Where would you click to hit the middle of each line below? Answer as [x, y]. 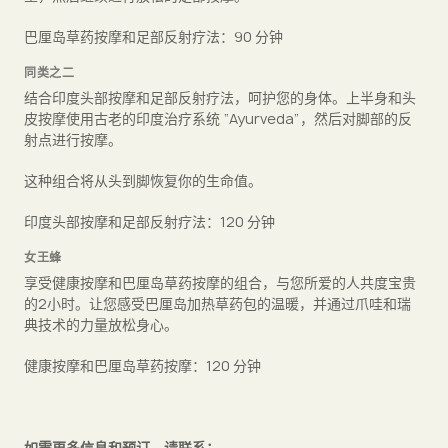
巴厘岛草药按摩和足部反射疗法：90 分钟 [153, 36]
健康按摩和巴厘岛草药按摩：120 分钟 [142, 365]
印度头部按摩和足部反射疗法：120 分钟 [149, 221]
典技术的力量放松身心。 [101, 324]
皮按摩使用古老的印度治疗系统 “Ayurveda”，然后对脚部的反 [218, 118]
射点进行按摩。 [73, 139]
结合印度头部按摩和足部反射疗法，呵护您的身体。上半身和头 [220, 97]
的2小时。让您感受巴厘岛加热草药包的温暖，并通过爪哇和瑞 [217, 303]
